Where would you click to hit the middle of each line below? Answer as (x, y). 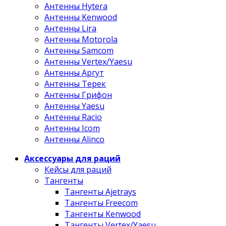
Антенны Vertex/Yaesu (88, 62)
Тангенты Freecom (101, 203)
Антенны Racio (73, 117)
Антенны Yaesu (74, 106)
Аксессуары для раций (72, 158)
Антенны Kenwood (81, 17)
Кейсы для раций (78, 169)
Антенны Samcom (79, 50)
